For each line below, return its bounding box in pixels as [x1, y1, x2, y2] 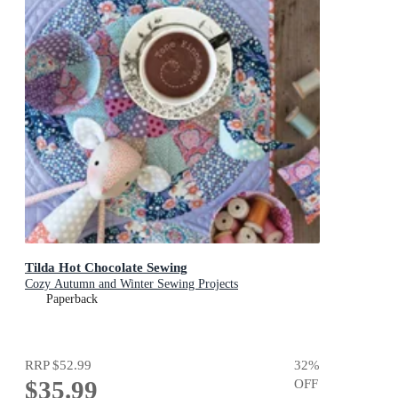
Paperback [46, 291, 98, 306]
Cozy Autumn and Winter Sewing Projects [25, 276, 238, 291]
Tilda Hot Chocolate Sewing [25, 259, 187, 275]
